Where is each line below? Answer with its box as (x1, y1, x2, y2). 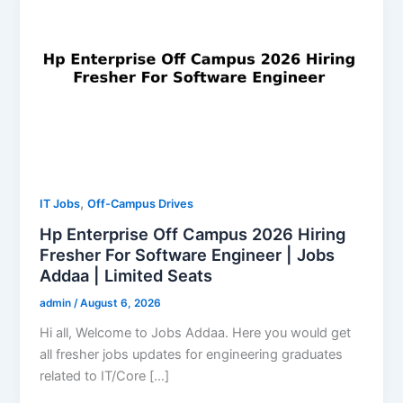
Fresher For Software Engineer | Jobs (40, 245, 336, 265)
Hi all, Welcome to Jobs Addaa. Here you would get (40, 325, 352, 342)
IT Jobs (40, 196, 81, 210)
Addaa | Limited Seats (40, 265, 213, 286)
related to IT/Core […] (40, 368, 170, 385)
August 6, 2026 (80, 297, 162, 310)
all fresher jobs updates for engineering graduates (40, 346, 344, 363)
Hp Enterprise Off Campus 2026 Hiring (40, 224, 346, 245)
